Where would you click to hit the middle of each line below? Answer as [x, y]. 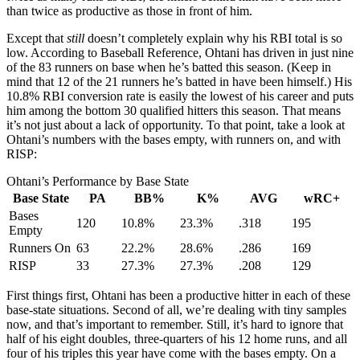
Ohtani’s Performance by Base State [98, 181]
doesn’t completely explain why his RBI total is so [213, 38]
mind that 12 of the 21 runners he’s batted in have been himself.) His [179, 81]
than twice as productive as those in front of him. [129, 10]
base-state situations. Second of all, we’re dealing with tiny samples [176, 309]
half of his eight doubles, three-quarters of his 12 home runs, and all [177, 338]
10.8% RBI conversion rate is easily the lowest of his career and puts [180, 96]
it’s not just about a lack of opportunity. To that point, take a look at [176, 125]
